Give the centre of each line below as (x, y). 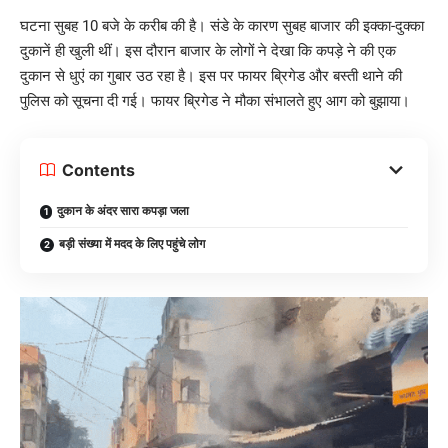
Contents (98, 169)
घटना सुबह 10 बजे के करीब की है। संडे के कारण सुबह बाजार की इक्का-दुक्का (222, 25)
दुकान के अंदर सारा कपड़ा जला (123, 210)
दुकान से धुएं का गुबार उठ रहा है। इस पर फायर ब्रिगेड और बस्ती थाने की (211, 75)
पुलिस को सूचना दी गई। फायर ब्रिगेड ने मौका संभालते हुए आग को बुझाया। (215, 100)
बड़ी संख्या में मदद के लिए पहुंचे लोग (132, 243)
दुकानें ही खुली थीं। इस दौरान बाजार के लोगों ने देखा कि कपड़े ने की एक (208, 50)
